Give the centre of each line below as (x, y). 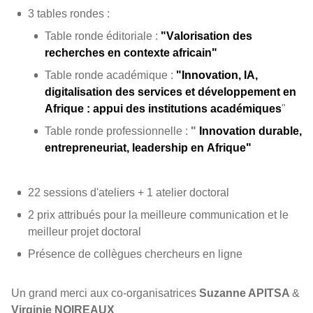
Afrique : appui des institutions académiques (163, 109)
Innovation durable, (250, 131)
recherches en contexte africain (128, 53)
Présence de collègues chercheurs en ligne (135, 254)
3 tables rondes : (69, 14)
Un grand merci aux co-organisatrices (105, 293)
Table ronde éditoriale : (103, 36)
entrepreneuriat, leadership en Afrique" (148, 148)
